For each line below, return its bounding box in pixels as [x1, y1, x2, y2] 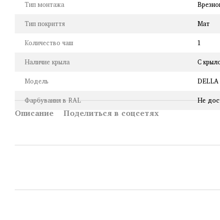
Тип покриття [25, 18, 65, 29]
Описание [15, 107, 54, 119]
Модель [25, 76, 49, 86]
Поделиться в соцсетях [63, 107, 159, 119]
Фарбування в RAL [25, 95, 81, 106]
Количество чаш [25, 37, 73, 48]
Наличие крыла [25, 56, 70, 67]
